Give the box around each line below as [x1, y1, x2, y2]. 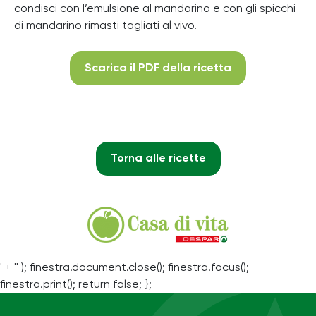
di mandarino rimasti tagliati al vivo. [14, 20, 197, 32]
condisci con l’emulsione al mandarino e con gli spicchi [14, 3, 296, 15]
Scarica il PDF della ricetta [85, 62, 231, 74]
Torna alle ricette [110, 152, 206, 164]
